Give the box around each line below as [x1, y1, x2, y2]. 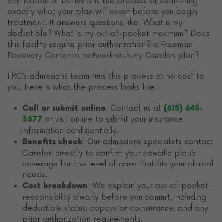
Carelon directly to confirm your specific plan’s [22, 149, 196, 158]
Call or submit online [22, 104, 106, 113]
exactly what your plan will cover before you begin [7, 7, 197, 17]
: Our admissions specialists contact [82, 137, 214, 147]
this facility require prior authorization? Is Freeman [7, 40, 193, 50]
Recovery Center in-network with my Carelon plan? [7, 51, 199, 60]
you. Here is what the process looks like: [7, 83, 157, 92]
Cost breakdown [22, 182, 88, 191]
